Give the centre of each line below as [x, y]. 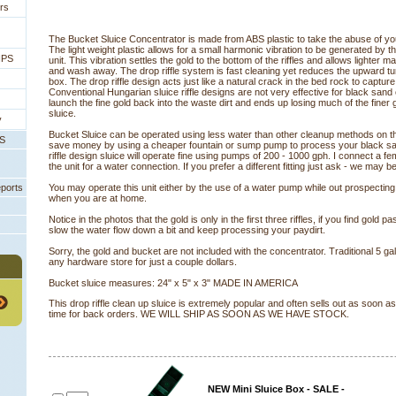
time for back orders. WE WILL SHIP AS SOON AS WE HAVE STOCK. [199, 314]
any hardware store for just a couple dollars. [143, 262]
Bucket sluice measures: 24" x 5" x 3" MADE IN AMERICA [173, 283]
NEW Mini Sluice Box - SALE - [276, 389]
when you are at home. [98, 198]
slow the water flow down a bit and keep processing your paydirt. [187, 230]
